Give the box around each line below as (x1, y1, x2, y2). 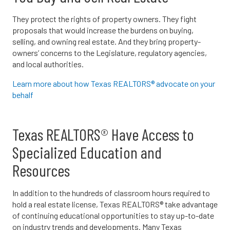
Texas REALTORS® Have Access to (12, 124, 194, 144)
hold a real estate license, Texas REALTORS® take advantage (12, 199, 218, 209)
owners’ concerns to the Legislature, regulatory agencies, (12, 47, 207, 57)
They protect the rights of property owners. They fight (12, 13, 197, 24)
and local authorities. (12, 59, 84, 69)
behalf (12, 89, 33, 100)
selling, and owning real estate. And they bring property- (12, 36, 201, 46)
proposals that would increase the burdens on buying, (12, 25, 194, 35)
